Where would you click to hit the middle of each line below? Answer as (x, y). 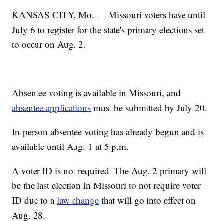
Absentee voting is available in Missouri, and (96, 93)
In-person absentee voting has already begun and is (108, 132)
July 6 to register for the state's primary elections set (108, 30)
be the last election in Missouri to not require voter (107, 185)
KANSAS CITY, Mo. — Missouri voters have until (109, 15)
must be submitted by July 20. (149, 108)
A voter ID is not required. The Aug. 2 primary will (109, 171)
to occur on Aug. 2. (49, 44)
